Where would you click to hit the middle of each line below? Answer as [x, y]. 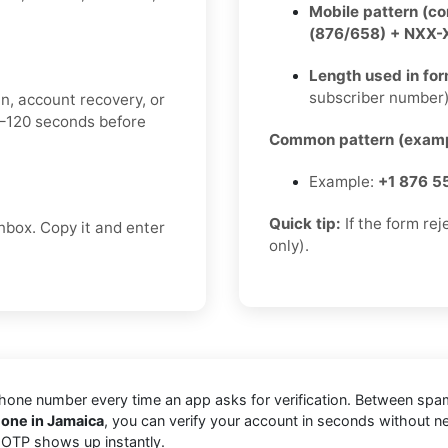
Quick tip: [305, 224]
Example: [343, 182]
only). [289, 246]
